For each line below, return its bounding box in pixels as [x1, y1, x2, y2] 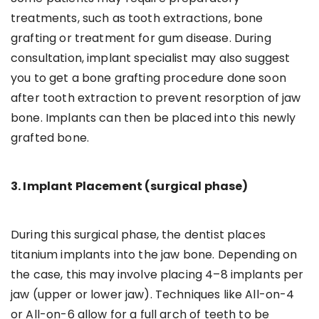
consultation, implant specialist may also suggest [11, 49, 291, 66]
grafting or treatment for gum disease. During [11, 29, 271, 46]
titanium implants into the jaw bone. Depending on [11, 246, 298, 263]
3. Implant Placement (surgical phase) [11, 177, 249, 194]
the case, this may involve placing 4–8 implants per [11, 266, 304, 283]
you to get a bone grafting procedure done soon [11, 69, 286, 86]
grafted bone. [11, 129, 89, 146]
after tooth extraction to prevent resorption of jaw [11, 89, 301, 106]
